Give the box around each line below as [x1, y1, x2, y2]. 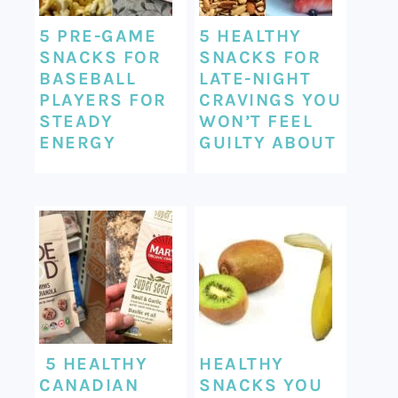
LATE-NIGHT [199, 68, 312, 89]
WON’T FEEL [199, 110, 314, 131]
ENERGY [39, 131, 116, 153]
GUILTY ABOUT [199, 131, 337, 153]
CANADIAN [39, 374, 139, 395]
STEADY [39, 110, 114, 131]
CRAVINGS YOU [199, 89, 342, 110]
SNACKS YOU [199, 374, 323, 395]
